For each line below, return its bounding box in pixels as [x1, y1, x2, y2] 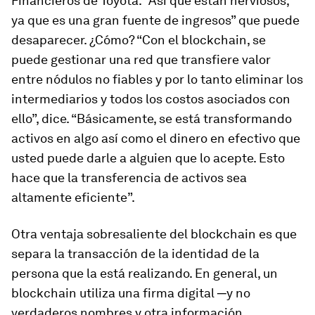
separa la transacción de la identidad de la [11, 246, 259, 261]
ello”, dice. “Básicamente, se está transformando [11, 111, 292, 126]
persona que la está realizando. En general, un [11, 266, 278, 281]
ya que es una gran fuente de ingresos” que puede [11, 13, 300, 27]
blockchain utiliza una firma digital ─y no [11, 285, 250, 300]
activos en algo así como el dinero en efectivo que [11, 131, 300, 146]
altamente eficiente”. [11, 190, 135, 205]
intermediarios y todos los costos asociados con [11, 91, 290, 106]
